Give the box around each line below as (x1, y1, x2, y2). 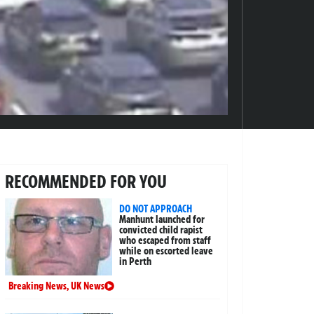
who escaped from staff (119, 233, 212, 247)
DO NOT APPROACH (119, 202, 193, 215)
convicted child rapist (119, 223, 203, 236)
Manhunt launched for (119, 212, 205, 226)
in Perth (119, 254, 152, 268)
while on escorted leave (119, 244, 214, 257)
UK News (70, 279, 104, 292)
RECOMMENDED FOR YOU (4, 170, 167, 193)
